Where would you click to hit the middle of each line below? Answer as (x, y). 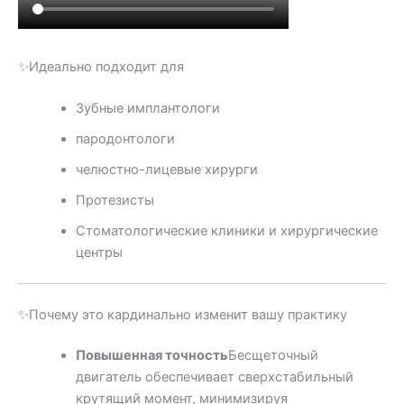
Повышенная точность (151, 356)
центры (99, 252)
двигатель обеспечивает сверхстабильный (214, 377)
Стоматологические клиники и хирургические (226, 230)
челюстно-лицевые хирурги (166, 169)
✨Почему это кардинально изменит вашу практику (183, 314)
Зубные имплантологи (147, 108)
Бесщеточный (273, 356)
